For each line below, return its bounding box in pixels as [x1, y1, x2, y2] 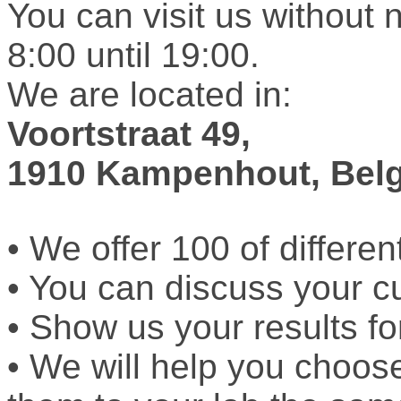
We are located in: [7, 74, 292, 114]
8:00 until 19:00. [7, 35, 260, 74]
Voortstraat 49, [7, 114, 251, 153]
